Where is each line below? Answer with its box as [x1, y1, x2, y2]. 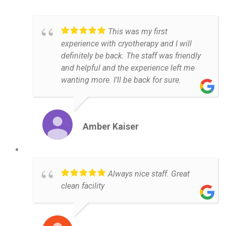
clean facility [61, 181, 104, 191]
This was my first [108, 26, 167, 36]
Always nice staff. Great [108, 168, 190, 179]
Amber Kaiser [83, 121, 139, 132]
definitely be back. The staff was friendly [61, 50, 201, 61]
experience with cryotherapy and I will [61, 38, 192, 48]
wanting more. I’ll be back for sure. [61, 75, 181, 85]
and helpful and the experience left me [61, 63, 195, 73]
